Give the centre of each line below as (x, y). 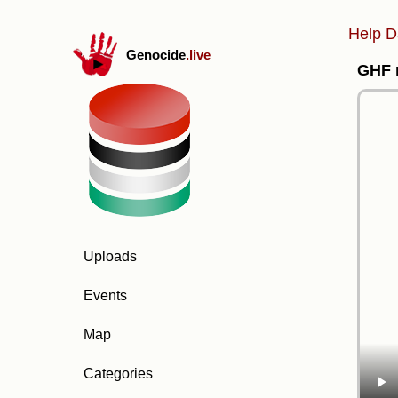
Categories (118, 374)
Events (105, 295)
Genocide (156, 54)
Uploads (110, 256)
